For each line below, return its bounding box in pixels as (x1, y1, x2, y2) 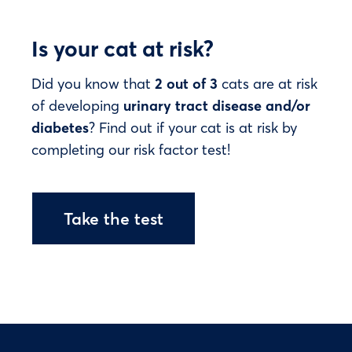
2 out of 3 (155, 74, 218, 93)
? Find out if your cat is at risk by (89, 118, 297, 137)
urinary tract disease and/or (123, 96, 310, 115)
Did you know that (31, 74, 155, 93)
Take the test (64, 207, 163, 229)
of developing (31, 96, 123, 115)
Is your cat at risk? (31, 33, 214, 63)
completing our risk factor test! (31, 140, 230, 159)
